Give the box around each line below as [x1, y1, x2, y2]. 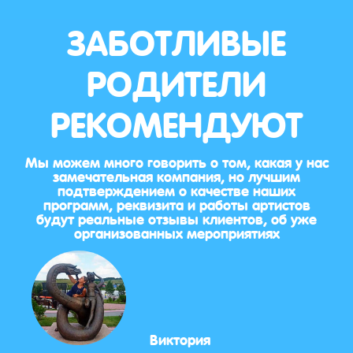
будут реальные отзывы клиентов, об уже [36, 203, 317, 232]
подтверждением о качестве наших [58, 175, 295, 204]
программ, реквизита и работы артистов [43, 189, 310, 218]
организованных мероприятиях [73, 217, 280, 247]
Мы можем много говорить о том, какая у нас [24, 147, 329, 176]
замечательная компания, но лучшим [53, 161, 300, 190]
